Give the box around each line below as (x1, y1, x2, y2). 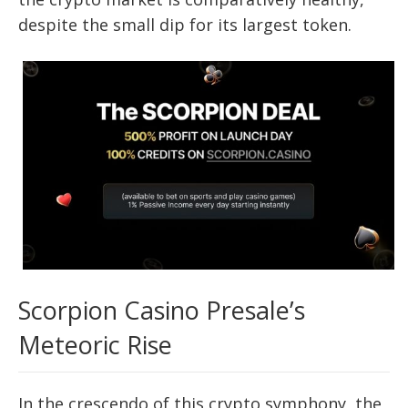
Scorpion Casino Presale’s (18, 293, 305, 328)
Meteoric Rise (18, 328, 172, 362)
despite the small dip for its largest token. (18, 13, 352, 36)
